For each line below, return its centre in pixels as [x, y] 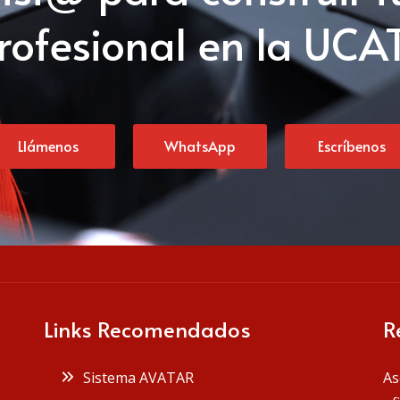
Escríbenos [352, 145]
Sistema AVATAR [135, 377]
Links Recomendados [147, 329]
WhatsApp [200, 145]
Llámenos [48, 145]
